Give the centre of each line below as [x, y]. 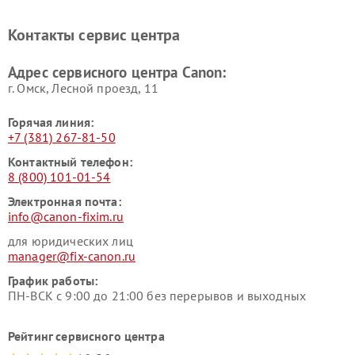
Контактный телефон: [70, 161]
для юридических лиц [71, 240]
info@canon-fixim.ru [66, 216]
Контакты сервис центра [94, 34]
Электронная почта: [65, 201]
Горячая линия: [51, 122]
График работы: [53, 280]
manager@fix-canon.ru [72, 256]
